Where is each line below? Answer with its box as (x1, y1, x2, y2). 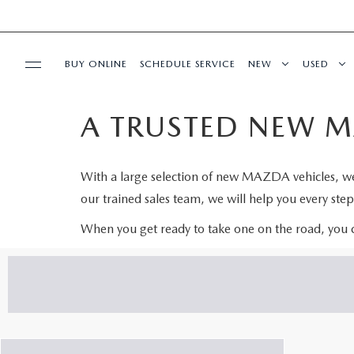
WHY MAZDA (22, 295, 93, 307)
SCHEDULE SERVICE (140, 58, 235, 70)
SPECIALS (22, 111, 70, 124)
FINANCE (22, 249, 68, 262)
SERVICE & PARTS (22, 157, 111, 170)
